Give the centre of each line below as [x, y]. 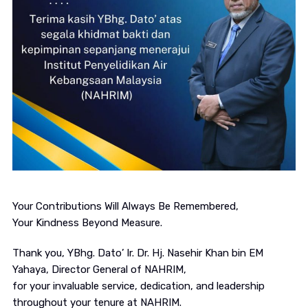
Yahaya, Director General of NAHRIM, [99, 270]
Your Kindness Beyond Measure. [87, 223]
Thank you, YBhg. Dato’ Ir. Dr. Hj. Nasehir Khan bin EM [137, 253]
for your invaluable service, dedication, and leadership [138, 286]
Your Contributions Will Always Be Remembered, [125, 207]
